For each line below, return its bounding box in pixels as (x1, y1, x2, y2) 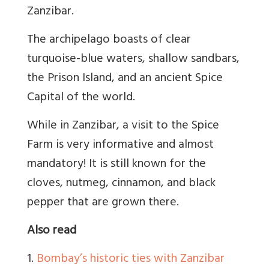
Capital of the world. (27, 86, 135, 109)
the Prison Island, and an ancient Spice (27, 67, 223, 90)
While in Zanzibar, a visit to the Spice (27, 115, 219, 138)
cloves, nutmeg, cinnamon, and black (27, 172, 216, 195)
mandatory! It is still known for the (27, 153, 206, 176)
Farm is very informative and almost (27, 134, 214, 157)
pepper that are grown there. (27, 192, 179, 214)
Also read (27, 220, 76, 243)
